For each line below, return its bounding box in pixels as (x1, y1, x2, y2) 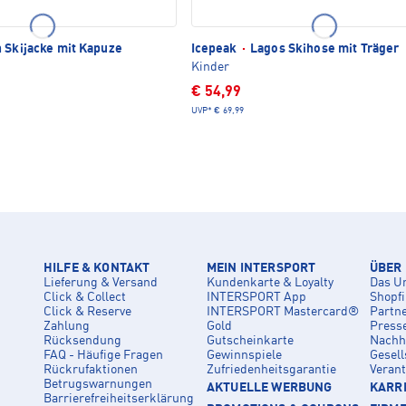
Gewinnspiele (207, 348, 282, 362)
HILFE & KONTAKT (43, 261, 150, 275)
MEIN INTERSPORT (207, 261, 316, 275)
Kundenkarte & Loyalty (207, 275, 333, 289)
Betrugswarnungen (43, 377, 152, 391)
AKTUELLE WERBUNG (207, 381, 333, 394)
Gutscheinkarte (207, 333, 294, 347)
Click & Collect (43, 290, 126, 304)
